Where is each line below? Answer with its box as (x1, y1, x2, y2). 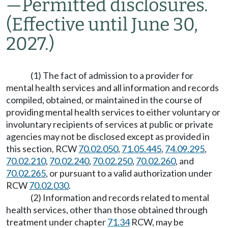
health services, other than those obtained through (6, 204, 208, 215)
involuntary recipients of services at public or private (6, 119, 213, 130)
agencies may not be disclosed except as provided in (6, 131, 210, 142)
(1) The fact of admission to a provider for (31, 70, 193, 81)
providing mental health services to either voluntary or (6, 106, 220, 118)
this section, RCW (6, 143, 78, 154)
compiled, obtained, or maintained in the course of (6, 94, 203, 105)
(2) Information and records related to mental (31, 192, 209, 203)
